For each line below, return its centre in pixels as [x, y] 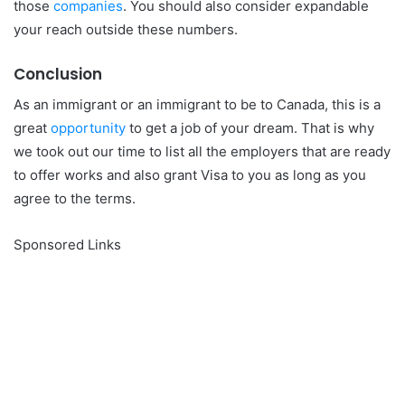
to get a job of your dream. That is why [250, 127]
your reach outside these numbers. [126, 29]
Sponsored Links [67, 244]
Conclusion [58, 74]
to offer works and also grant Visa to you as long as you [190, 174]
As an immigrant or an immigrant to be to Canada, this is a [197, 104]
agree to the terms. [75, 198]
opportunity [88, 127]
